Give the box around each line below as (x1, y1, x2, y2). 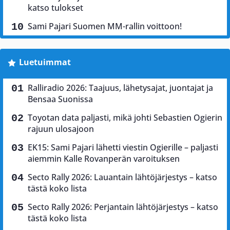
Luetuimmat (18, 56, 71, 68)
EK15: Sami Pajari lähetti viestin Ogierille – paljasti (28, 141, 218, 153)
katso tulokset (28, 2, 83, 13)
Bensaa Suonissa (28, 93, 93, 105)
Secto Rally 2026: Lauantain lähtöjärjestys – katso (28, 171, 217, 183)
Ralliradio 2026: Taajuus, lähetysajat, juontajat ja (28, 82, 213, 93)
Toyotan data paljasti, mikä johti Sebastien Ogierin (28, 111, 222, 123)
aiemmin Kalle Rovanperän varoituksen (28, 152, 180, 164)
